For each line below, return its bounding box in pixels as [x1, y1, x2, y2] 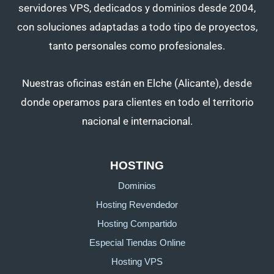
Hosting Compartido [97, 218, 177, 229]
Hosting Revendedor [96, 199, 178, 210]
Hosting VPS [111, 256, 163, 267]
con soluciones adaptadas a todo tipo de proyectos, [17, 21, 257, 34]
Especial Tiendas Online [89, 237, 185, 248]
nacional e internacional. [81, 115, 193, 128]
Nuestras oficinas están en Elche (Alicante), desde [22, 77, 252, 90]
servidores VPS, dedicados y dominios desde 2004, [18, 2, 256, 15]
